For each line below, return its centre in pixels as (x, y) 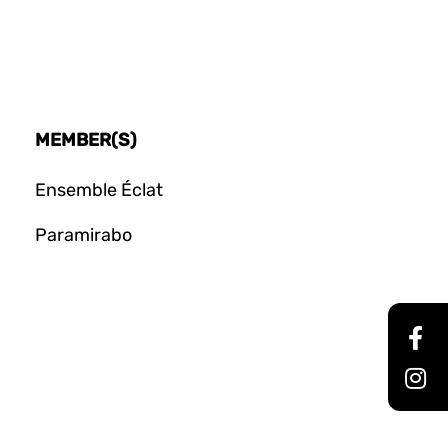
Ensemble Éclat (99, 190)
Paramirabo (83, 235)
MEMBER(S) (86, 140)
